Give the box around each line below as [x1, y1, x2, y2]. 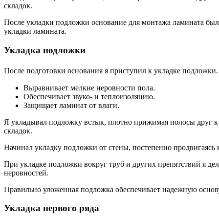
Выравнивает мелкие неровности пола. [23, 83, 155, 92]
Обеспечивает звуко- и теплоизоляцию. [23, 92, 155, 101]
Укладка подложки [4, 44, 86, 55]
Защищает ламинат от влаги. [23, 101, 119, 109]
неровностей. [4, 168, 48, 177]
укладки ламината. [4, 27, 66, 36]
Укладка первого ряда [4, 203, 99, 214]
